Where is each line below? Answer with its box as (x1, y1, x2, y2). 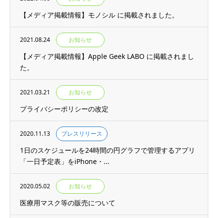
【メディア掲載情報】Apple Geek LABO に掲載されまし (20, 52, 194, 61)
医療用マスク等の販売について (20, 198, 115, 207)
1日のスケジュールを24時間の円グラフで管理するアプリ (20, 145, 195, 155)
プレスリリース (61, 129, 102, 138)
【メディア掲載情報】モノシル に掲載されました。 (20, 10, 179, 19)
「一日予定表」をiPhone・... (20, 157, 109, 166)
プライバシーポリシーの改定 (20, 104, 109, 113)
